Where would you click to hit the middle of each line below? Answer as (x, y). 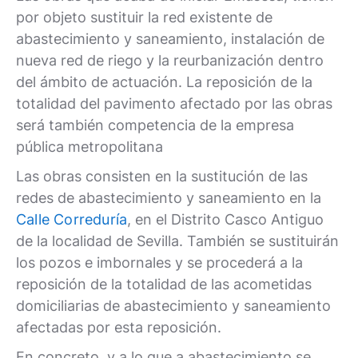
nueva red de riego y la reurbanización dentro (170, 60)
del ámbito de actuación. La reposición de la (164, 82)
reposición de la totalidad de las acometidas (164, 284)
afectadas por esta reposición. (119, 327)
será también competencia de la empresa (155, 125)
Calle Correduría (72, 219)
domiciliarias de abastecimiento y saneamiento (173, 306)
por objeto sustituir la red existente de (144, 17)
